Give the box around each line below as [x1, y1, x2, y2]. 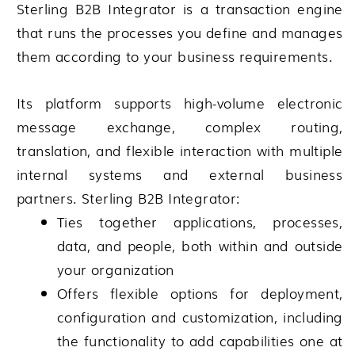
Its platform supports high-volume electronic [17, 93, 343, 113]
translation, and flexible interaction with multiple [17, 140, 343, 161]
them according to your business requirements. [17, 45, 333, 66]
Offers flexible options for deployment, [57, 283, 343, 303]
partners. [17, 188, 82, 208]
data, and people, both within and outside [57, 235, 343, 256]
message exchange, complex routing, [17, 116, 343, 137]
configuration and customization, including [57, 307, 343, 327]
